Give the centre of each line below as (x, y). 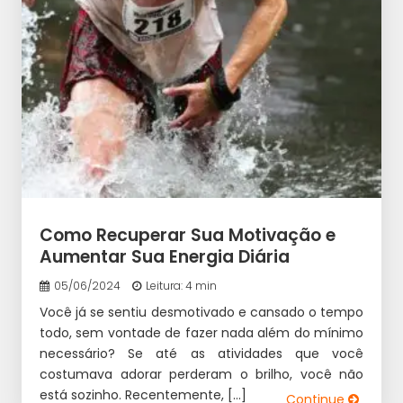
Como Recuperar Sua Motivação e (188, 235)
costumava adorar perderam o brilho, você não (201, 374)
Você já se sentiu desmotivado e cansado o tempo (201, 312)
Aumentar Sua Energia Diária (165, 257)
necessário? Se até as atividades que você (201, 354)
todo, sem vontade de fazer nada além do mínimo (201, 333)
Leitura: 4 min (181, 286)
